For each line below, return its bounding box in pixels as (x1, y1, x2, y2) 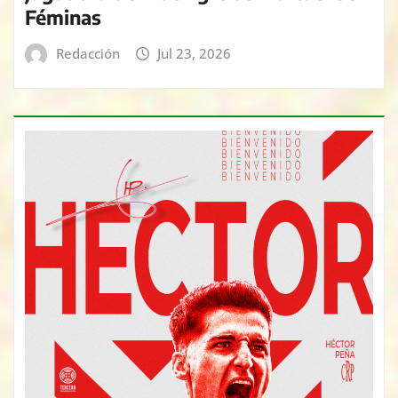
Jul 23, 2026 (157, 44, 232, 62)
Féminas (25, 4, 101, 29)
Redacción (55, 44, 120, 62)
